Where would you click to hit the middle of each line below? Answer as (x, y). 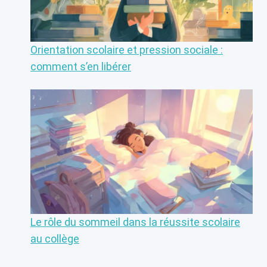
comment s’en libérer (81, 67)
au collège (55, 238)
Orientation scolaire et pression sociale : (127, 50)
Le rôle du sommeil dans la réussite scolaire (135, 222)
